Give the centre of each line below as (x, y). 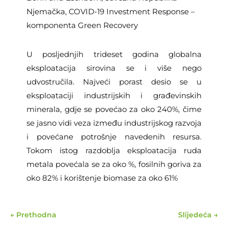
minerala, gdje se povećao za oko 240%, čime (114, 109)
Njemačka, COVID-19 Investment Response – (111, 11)
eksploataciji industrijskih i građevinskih (114, 95)
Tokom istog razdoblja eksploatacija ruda (114, 150)
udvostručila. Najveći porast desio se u (114, 81)
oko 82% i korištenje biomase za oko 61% (102, 178)
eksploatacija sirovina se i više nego (114, 68)
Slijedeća (195, 215)
